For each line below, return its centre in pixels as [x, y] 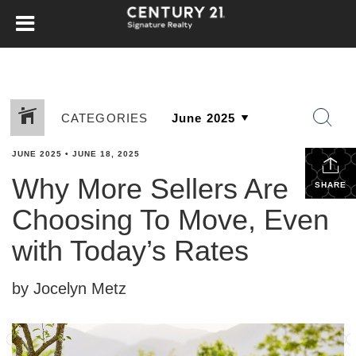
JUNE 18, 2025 [106, 154]
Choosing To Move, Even [170, 220]
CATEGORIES [104, 118]
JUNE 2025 [37, 154]
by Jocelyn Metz [69, 288]
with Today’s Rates [130, 251]
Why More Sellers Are [150, 189]
